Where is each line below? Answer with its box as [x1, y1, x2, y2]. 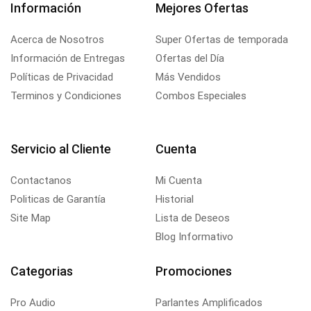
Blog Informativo [155, 230, 233, 243]
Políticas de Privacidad [10, 70, 113, 83]
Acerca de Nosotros [10, 33, 104, 46]
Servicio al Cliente [10, 141, 111, 156]
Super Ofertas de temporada [155, 33, 288, 46]
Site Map [10, 211, 51, 224]
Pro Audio [10, 296, 56, 309]
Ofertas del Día [155, 51, 224, 65]
